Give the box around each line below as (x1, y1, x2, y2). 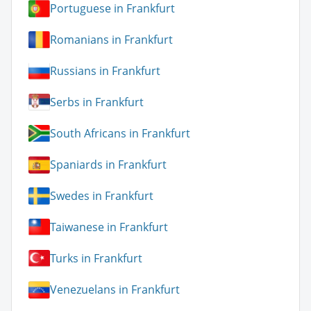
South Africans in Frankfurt (50, 126, 190, 142)
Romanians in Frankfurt (50, 32, 173, 48)
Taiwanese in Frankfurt (50, 219, 168, 235)
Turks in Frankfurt (50, 251, 142, 267)
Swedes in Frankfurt (50, 188, 153, 204)
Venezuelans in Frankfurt (50, 282, 180, 298)
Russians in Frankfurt (50, 63, 160, 79)
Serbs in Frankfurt (50, 94, 144, 110)
